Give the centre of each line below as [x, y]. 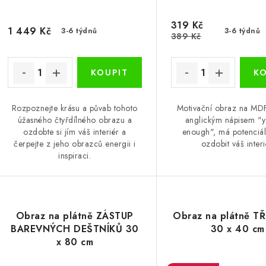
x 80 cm [75, 242]
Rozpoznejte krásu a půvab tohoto [75, 108]
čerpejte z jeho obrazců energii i [75, 144]
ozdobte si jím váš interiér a [75, 132]
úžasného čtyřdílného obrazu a [75, 120]
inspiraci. [75, 156]
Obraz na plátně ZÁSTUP [75, 216]
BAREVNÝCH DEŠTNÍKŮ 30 [75, 229]
